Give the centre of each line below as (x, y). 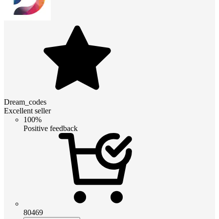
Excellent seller (27, 110)
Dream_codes (25, 102)
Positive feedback (51, 128)
